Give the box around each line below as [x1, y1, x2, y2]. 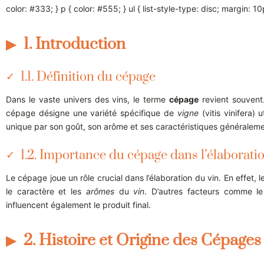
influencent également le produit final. [6, 200, 151, 210]
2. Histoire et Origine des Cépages [24, 230, 261, 251]
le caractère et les [6, 186, 86, 197]
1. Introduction [24, 34, 126, 55]
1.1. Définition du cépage [21, 69, 156, 85]
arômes [85, 186, 114, 197]
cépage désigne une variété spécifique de [6, 108, 177, 118]
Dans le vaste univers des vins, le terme [6, 94, 170, 105]
